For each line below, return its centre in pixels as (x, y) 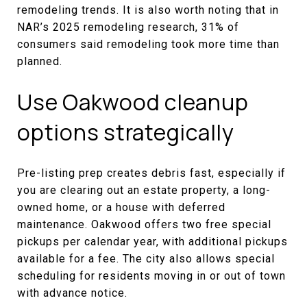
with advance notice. (72, 293)
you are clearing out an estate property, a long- (144, 190)
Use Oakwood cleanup (133, 102)
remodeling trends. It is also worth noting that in (148, 10)
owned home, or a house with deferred (121, 207)
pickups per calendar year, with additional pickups (152, 241)
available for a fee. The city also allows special (146, 258)
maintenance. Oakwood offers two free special (144, 224)
